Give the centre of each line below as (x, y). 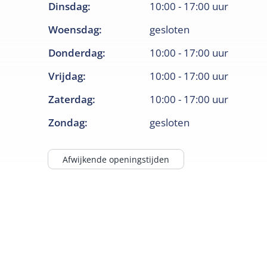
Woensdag (74, 30)
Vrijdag (66, 76)
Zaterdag (71, 100)
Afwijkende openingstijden (116, 159)
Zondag (67, 123)
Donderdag (76, 53)
